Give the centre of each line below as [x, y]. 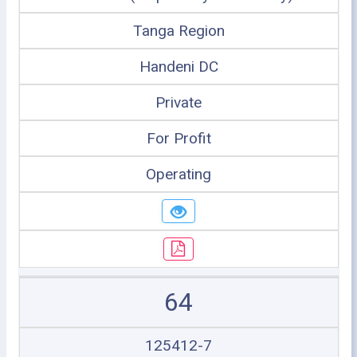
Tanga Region [178, 31]
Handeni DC [178, 67]
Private [178, 102]
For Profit [178, 138]
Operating [178, 174]
